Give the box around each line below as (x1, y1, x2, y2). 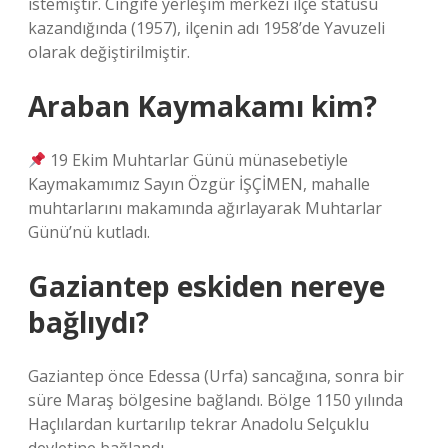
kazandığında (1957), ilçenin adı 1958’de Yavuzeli (28, 17, 385, 39)
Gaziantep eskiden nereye (28, 267, 385, 305)
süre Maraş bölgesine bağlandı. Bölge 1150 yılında (28, 389, 403, 411)
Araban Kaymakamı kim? (28, 87, 377, 125)
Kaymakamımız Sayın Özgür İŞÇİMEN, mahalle (28, 173, 370, 195)
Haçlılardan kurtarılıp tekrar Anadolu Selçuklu (28, 413, 369, 435)
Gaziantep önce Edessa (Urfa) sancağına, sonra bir (28, 365, 404, 387)
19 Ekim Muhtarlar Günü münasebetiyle (46, 149, 349, 171)
